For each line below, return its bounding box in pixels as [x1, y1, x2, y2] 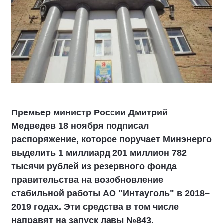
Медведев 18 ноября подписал [11, 121, 149, 131]
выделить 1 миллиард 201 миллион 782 [11, 148, 187, 158]
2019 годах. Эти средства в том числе [11, 202, 179, 212]
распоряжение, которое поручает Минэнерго [11, 134, 212, 144]
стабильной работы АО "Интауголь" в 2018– [11, 188, 210, 198]
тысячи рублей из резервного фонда [11, 161, 177, 171]
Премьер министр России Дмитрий [11, 108, 168, 117]
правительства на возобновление [11, 175, 163, 185]
